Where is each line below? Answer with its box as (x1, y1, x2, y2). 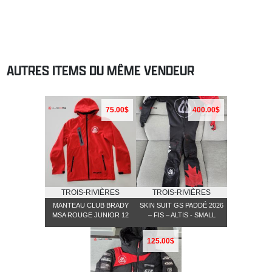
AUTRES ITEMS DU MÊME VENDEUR (7, 61, 195, 80)
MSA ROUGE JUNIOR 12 (52, 211, 129, 219)
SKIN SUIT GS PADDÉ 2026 (140, 202, 223, 209)
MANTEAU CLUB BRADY (52, 202, 129, 209)
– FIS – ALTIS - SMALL (148, 211, 216, 219)
